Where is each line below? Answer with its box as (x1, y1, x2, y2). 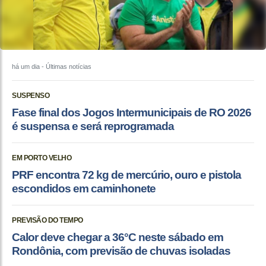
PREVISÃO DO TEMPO (12, 216, 83, 224)
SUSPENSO (12, 91, 49, 100)
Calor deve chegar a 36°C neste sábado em (12, 230, 223, 243)
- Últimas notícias (40, 62, 91, 70)
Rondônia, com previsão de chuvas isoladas (12, 244, 230, 257)
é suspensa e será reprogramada (12, 119, 174, 132)
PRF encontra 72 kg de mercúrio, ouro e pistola (12, 168, 241, 181)
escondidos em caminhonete (12, 182, 156, 195)
